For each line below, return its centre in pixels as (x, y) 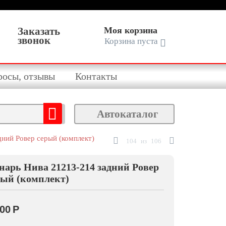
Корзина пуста (131, 41)
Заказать (39, 31)
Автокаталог (128, 114)
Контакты (96, 76)
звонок (34, 40)
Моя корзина (130, 30)
